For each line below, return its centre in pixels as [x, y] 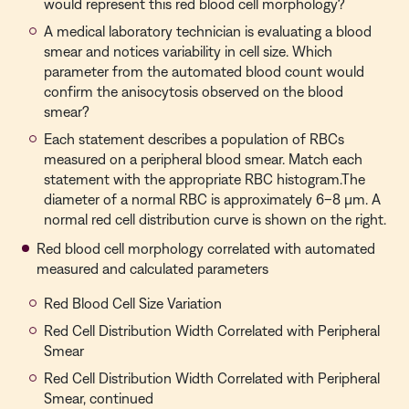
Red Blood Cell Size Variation [133, 303]
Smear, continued [99, 398]
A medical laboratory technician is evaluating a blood [208, 31]
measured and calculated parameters [152, 268]
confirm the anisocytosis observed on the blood [194, 91]
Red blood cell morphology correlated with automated [206, 248]
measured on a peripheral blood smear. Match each [203, 159]
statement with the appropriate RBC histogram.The [204, 179]
